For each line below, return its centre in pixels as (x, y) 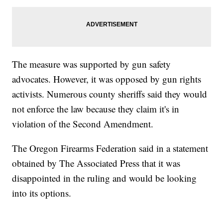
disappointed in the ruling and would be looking (105, 178)
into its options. (42, 193)
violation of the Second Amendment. (83, 124)
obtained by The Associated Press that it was (96, 163)
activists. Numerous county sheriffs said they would (110, 94)
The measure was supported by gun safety (92, 64)
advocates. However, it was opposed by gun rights (107, 79)
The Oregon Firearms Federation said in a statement (110, 148)
